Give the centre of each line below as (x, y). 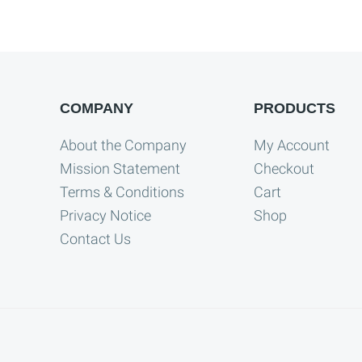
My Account (292, 145)
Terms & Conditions (122, 192)
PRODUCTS (295, 109)
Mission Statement (120, 169)
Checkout (284, 169)
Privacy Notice (105, 216)
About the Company (123, 145)
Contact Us (95, 239)
